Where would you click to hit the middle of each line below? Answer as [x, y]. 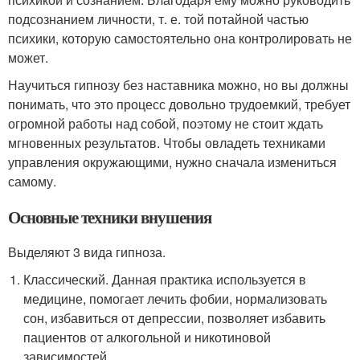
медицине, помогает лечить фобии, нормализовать [176, 299]
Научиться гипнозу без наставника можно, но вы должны [178, 85]
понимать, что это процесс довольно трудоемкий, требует [179, 104]
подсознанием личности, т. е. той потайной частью [158, 19]
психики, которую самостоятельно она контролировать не [180, 39]
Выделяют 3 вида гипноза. [87, 252]
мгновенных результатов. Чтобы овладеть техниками [167, 143]
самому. [32, 182]
